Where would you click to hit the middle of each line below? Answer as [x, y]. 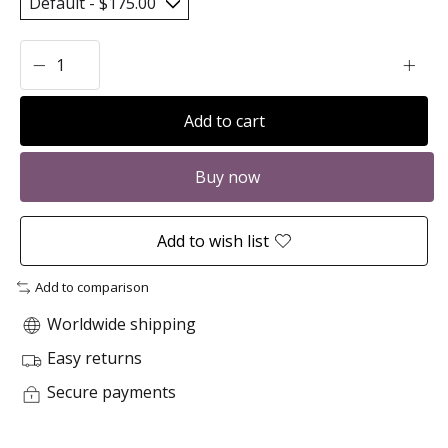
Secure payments [109, 392]
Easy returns [92, 358]
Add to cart [224, 121]
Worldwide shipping [119, 324]
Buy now [227, 177]
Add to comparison [91, 287]
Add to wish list [213, 241]
